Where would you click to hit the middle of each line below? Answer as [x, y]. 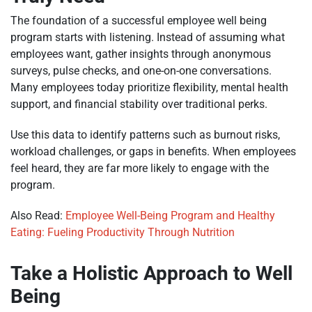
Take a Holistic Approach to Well [151, 273]
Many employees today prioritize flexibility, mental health [149, 87]
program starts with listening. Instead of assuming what [148, 37]
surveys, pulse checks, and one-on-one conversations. [141, 70]
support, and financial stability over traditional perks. [139, 104]
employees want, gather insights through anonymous [141, 54]
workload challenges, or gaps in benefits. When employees [153, 151]
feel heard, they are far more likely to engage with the [140, 168]
